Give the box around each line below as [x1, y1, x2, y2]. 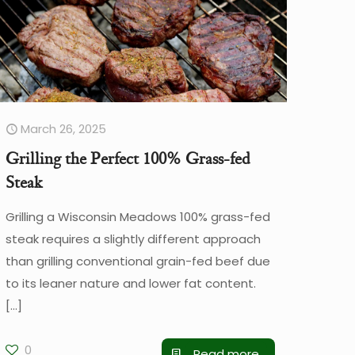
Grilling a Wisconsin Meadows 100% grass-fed [6, 208, 271, 225]
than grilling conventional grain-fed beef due [6, 252, 271, 269]
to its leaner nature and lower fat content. [6, 274, 257, 292]
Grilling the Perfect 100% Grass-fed [6, 147, 251, 169]
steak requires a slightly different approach [6, 230, 261, 247]
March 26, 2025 [21, 120, 107, 137]
